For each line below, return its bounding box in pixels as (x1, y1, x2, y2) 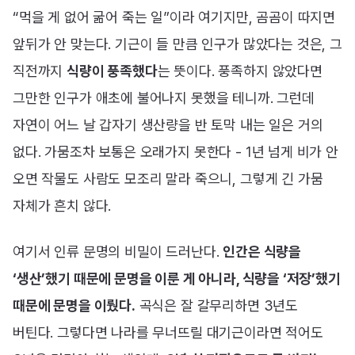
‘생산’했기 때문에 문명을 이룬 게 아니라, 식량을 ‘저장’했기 (13, 269, 341, 287)
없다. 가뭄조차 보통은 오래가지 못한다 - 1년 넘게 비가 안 (13, 143, 338, 161)
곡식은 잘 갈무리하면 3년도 (135, 296, 298, 314)
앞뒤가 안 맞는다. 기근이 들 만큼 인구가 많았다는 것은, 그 (13, 36, 342, 53)
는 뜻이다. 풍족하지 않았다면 (157, 63, 323, 80)
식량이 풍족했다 (67, 63, 158, 80)
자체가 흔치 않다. (13, 197, 112, 215)
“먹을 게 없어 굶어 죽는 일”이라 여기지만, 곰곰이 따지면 (13, 9, 336, 26)
